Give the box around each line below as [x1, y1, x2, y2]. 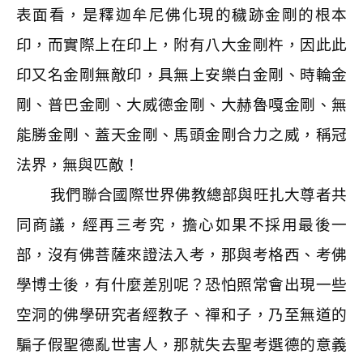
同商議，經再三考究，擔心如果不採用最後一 [16, 216, 347, 233]
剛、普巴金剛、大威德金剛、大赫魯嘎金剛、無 [16, 96, 347, 113]
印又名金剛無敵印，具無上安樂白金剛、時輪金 [16, 66, 347, 83]
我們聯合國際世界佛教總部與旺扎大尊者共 [50, 186, 348, 203]
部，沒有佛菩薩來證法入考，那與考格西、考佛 [16, 246, 347, 263]
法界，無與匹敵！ [16, 156, 139, 173]
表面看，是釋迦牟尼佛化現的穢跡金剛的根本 [16, 6, 347, 23]
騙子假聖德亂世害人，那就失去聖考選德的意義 [16, 336, 347, 353]
